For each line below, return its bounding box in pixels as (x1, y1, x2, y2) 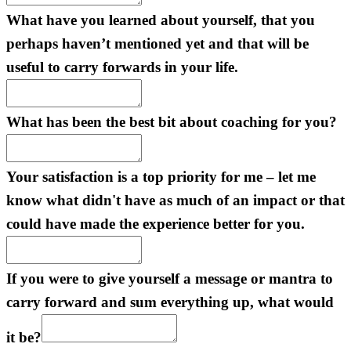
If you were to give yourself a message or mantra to (6, 270, 333, 288)
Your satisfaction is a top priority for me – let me (6, 168, 316, 186)
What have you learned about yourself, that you (6, 12, 315, 29)
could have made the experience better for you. (6, 215, 305, 233)
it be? (6, 329, 42, 346)
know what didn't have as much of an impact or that (6, 192, 345, 209)
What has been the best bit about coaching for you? (6, 114, 337, 131)
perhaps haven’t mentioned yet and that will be (6, 35, 309, 52)
